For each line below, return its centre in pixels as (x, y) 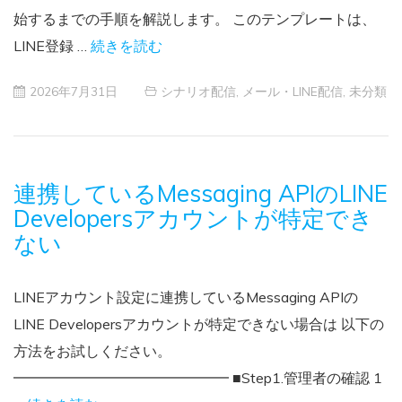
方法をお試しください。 (92, 350)
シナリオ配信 (198, 91)
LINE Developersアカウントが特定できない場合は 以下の (199, 323)
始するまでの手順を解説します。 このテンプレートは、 (195, 19)
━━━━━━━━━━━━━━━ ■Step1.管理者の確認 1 (198, 377)
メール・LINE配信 (293, 91)
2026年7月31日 (74, 91)
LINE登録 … (52, 46)
